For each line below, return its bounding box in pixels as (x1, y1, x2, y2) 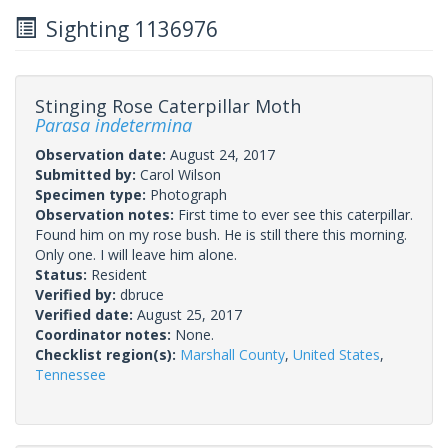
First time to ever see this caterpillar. (178, 204, 413, 224)
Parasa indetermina (35, 112, 192, 137)
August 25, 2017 (137, 304, 242, 324)
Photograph (150, 184, 227, 204)
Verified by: (35, 284, 120, 304)
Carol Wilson (140, 164, 221, 184)
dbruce (120, 284, 164, 304)
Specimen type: (35, 184, 150, 204)
